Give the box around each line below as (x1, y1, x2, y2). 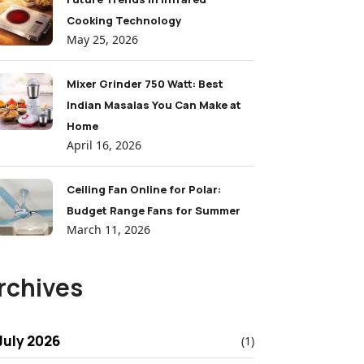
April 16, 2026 (67, 137, 141, 153)
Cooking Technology (67, 13, 181, 28)
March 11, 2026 (67, 222, 150, 237)
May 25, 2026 (67, 32, 138, 47)
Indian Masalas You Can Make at (67, 97, 241, 112)
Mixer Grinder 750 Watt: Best (67, 76, 223, 91)
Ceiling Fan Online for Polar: (67, 182, 221, 197)
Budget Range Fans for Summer (67, 203, 240, 218)
